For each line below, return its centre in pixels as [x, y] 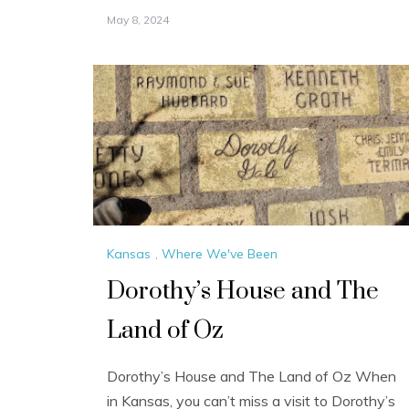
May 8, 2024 [138, 20]
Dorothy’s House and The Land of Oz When [252, 377]
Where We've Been [220, 254]
